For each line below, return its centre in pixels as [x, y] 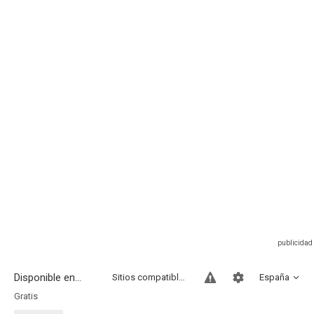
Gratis [26, 296]
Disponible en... [48, 278]
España [274, 277]
